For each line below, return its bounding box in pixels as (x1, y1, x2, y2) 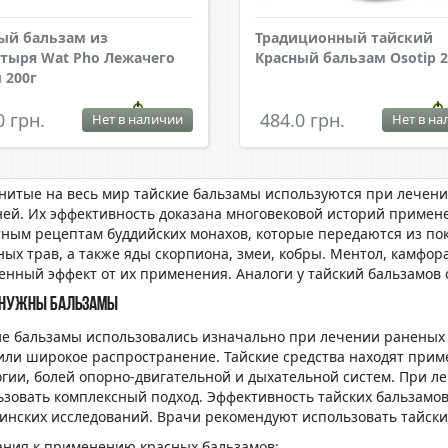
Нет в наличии (91, 110, 183, 128)
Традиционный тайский (254, 28, 433, 47)
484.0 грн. (259, 108, 345, 132)
